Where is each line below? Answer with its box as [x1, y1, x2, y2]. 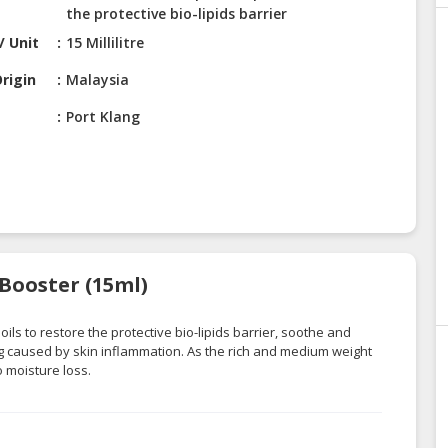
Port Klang [66, 107, 141, 127]
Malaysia [66, 70, 130, 90]
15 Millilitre [66, 33, 145, 53]
